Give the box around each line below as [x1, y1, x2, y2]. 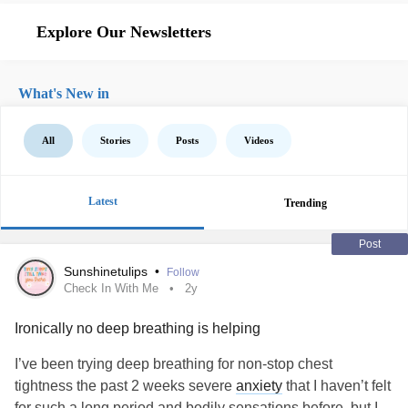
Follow [167, 266, 199, 279]
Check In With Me [64, 281, 158, 295]
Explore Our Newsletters [36, 23, 211, 41]
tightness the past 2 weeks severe [15, 378, 236, 393]
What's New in [18, 86, 109, 101]
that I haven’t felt [282, 378, 391, 393]
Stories [100, 135, 130, 146]
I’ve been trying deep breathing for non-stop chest [15, 356, 332, 372]
